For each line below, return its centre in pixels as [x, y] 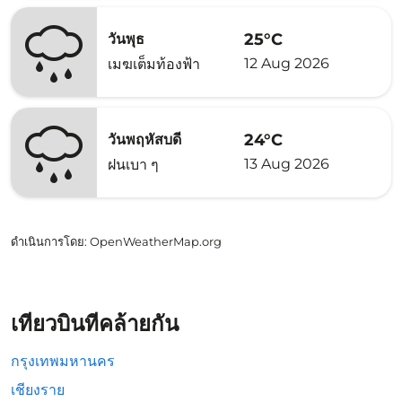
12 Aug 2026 [287, 63]
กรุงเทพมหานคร [63, 361]
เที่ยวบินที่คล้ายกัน [95, 323]
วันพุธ [126, 39]
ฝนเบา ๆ [133, 165]
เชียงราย [38, 390]
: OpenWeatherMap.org [153, 241]
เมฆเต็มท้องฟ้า [154, 64]
